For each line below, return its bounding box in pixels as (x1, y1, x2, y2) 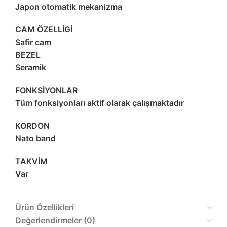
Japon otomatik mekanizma (15, 2, 122, 12)
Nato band (15, 133, 56, 144)
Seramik (15, 62, 46, 73)
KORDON (15, 121, 50, 131)
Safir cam (15, 37, 51, 48)
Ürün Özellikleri (15, 202, 74, 213)
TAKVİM (15, 156, 48, 167)
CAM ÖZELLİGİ (15, 24, 72, 35)
